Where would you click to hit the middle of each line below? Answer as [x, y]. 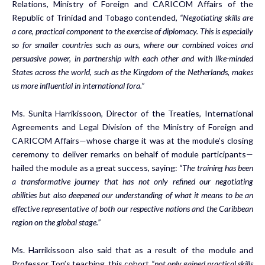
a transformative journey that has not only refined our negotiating [132, 181]
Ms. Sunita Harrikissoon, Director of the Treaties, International [132, 113]
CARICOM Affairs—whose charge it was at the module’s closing [132, 140]
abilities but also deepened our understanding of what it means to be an [132, 195]
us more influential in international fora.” [81, 85]
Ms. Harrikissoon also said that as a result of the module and [132, 250]
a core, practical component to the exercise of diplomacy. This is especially [132, 31]
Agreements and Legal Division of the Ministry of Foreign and [132, 127]
